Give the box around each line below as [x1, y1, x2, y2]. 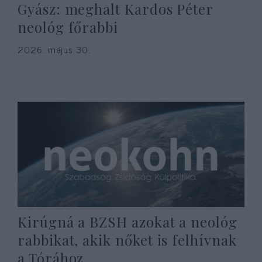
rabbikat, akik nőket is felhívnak [18, 230, 237, 249]
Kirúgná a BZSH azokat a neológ [18, 212, 237, 231]
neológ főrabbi [18, 18, 119, 36]
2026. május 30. [18, 42, 91, 57]
